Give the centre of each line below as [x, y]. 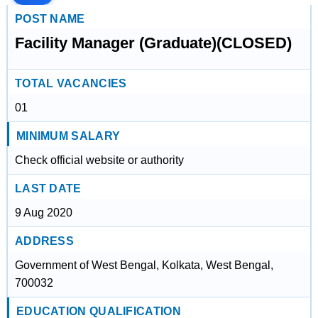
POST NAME [50, 19]
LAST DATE [48, 188]
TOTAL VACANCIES [71, 83]
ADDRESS [44, 241]
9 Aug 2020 [43, 213]
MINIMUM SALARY [68, 136]
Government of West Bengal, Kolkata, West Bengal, [144, 265]
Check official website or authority [99, 160]
